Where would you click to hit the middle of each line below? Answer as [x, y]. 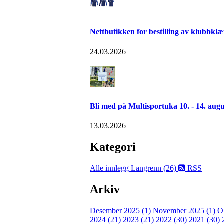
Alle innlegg [110, 168]
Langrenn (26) [155, 168]
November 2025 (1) [185, 210]
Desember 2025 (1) [121, 210]
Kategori [113, 147]
